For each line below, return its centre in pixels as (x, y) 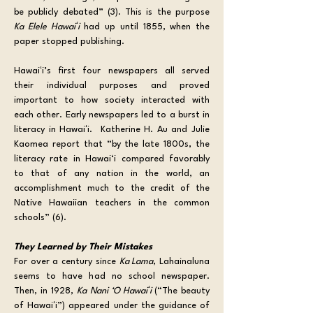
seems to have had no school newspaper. (112, 276)
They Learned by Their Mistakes (83, 247)
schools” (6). (40, 217)
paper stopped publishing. (69, 41)
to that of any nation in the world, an (112, 173)
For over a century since (67, 261)
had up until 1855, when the (144, 27)
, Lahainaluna (182, 261)
